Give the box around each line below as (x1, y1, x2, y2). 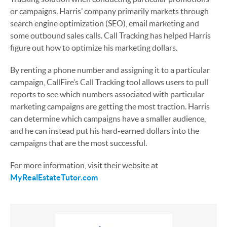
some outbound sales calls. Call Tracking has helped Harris (10, 30, 211, 40)
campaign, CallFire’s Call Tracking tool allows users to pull (10, 77, 208, 87)
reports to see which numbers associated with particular (10, 89, 204, 99)
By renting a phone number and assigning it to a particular (10, 65, 210, 74)
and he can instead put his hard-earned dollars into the (10, 126, 199, 135)
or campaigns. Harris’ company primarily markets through (10, 6, 209, 16)
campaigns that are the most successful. (10, 138, 147, 147)
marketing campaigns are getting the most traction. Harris (10, 101, 210, 111)
